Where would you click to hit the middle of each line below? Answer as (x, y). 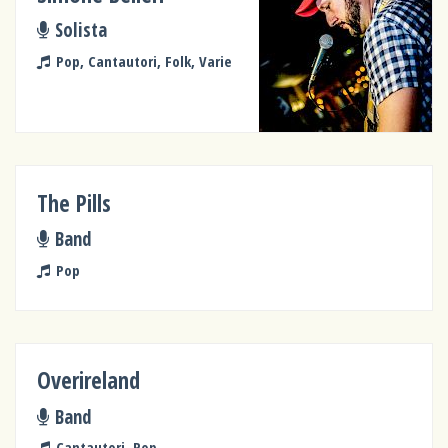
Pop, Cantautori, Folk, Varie (143, 60)
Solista (80, 30)
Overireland (89, 381)
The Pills (74, 203)
